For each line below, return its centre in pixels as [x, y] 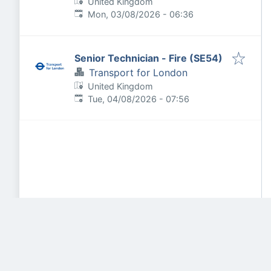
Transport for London [138, 73]
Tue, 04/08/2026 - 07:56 [139, 99]
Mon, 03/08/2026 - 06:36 [141, 14]
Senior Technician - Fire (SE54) [149, 58]
